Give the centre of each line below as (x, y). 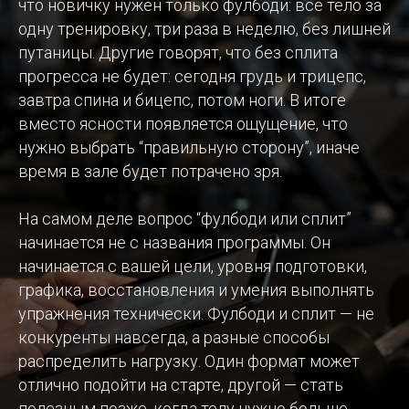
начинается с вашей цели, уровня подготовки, (193, 266)
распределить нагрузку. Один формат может (189, 361)
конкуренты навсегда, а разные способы (174, 337)
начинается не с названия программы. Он (174, 242)
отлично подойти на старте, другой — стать (181, 384)
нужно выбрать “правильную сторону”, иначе (189, 147)
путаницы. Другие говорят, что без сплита (178, 52)
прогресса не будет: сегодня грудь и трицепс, (192, 76)
